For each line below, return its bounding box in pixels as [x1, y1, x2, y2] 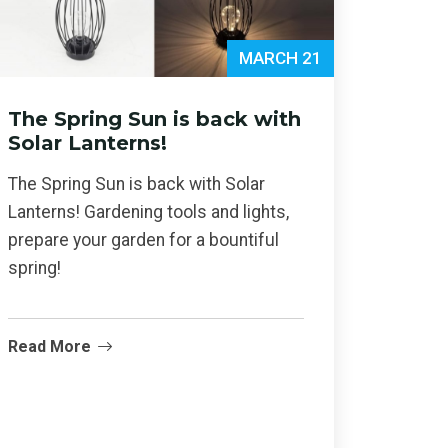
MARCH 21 [239, 48, 322, 69]
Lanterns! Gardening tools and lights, [8, 202, 289, 223]
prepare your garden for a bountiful [8, 230, 279, 251]
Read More [8, 337, 91, 357]
